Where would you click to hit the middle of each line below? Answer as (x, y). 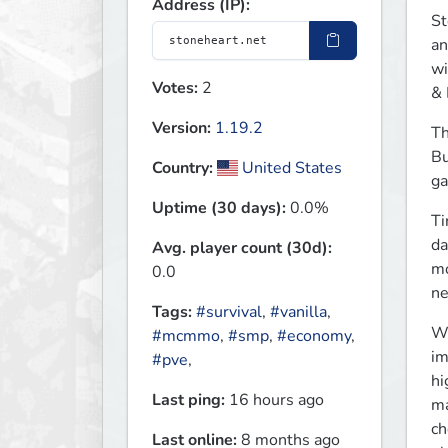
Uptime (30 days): (219, 208)
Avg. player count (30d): (242, 248)
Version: (181, 128)
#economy (314, 336)
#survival (229, 312)
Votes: (175, 88)
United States (290, 168)
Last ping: (188, 400)
